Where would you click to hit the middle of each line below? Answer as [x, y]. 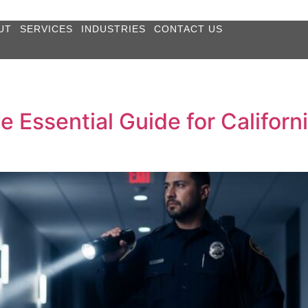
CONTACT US [188, 29]
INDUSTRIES [113, 29]
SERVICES [46, 29]
